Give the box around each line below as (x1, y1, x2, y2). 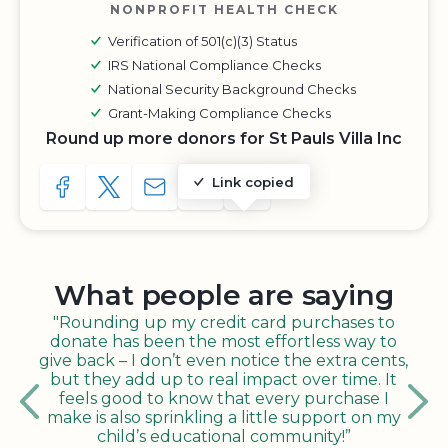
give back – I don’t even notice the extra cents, (39, 351, 408, 370)
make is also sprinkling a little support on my (46, 408, 401, 427)
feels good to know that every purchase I (58, 389, 389, 408)
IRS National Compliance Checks (108, 57, 321, 73)
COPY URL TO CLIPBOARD (199, 185, 398, 200)
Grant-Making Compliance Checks (108, 105, 331, 121)
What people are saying (54, 278, 394, 312)
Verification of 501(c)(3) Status (108, 33, 297, 49)
